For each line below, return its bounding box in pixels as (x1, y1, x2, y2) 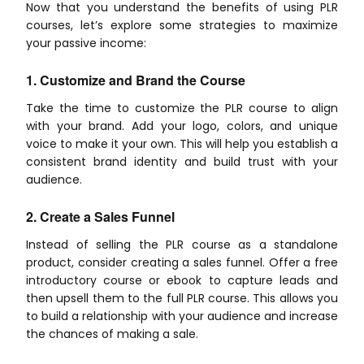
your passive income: (26, 34, 146, 51)
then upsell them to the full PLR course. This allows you (26, 289, 338, 306)
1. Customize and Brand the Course (26, 70, 245, 89)
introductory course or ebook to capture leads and (26, 271, 338, 288)
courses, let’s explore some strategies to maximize (26, 16, 338, 33)
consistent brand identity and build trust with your (26, 153, 338, 170)
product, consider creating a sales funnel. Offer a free (26, 253, 338, 271)
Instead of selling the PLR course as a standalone (26, 236, 338, 253)
